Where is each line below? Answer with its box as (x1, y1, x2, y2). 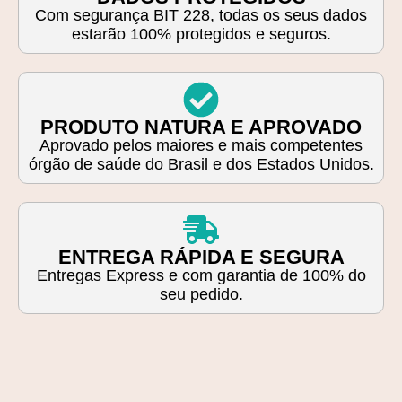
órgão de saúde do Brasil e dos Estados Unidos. (28, 154, 374, 173)
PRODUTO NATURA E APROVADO (40, 115, 362, 138)
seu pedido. (159, 284, 243, 303)
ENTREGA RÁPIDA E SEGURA (57, 245, 345, 268)
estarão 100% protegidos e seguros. (71, 24, 331, 43)
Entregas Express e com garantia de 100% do (36, 266, 366, 284)
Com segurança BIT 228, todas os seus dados (35, 5, 367, 24)
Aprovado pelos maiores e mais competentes (39, 135, 363, 154)
